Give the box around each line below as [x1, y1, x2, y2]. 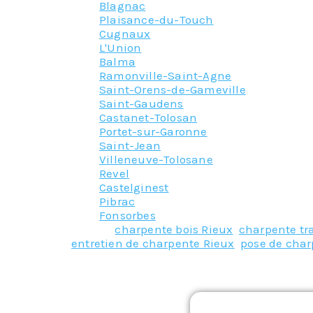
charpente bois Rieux [115, 221, 233, 236]
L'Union [99, 40, 142, 54]
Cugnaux [99, 26, 151, 41]
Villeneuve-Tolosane [99, 152, 213, 166]
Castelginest [99, 180, 169, 194]
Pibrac [99, 194, 136, 208]
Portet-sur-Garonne [99, 124, 208, 138]
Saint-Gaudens [99, 96, 184, 110]
